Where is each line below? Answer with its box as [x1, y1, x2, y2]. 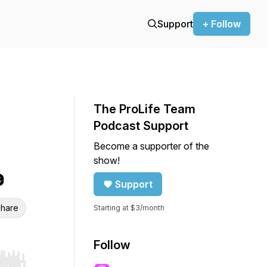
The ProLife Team [94, 102, 195, 116]
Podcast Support [94, 119, 188, 133]
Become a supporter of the [94, 140, 209, 152]
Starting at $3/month [94, 203, 164, 212]
